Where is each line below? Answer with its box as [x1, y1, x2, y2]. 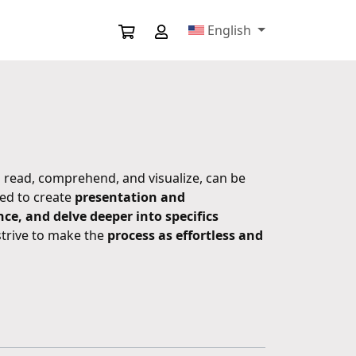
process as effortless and [107, 226, 263, 244]
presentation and [75, 188, 185, 206]
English [207, 21, 252, 39]
